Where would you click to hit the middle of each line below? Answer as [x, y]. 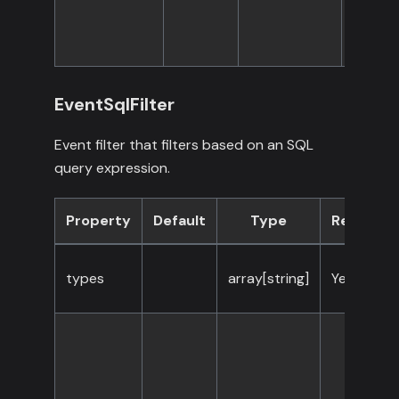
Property [98, 221]
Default [179, 221]
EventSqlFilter [114, 105]
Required [363, 221]
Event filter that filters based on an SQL [183, 145]
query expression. [112, 168]
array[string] [268, 279]
